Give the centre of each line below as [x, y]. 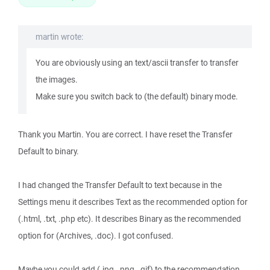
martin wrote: [59, 37]
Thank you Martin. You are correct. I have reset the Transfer [125, 134]
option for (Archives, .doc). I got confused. [96, 236]
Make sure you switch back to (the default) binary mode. [137, 96]
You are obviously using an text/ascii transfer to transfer [137, 63]
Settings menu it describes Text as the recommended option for [133, 202]
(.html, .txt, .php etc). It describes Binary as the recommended [130, 219]
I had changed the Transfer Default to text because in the [120, 185]
